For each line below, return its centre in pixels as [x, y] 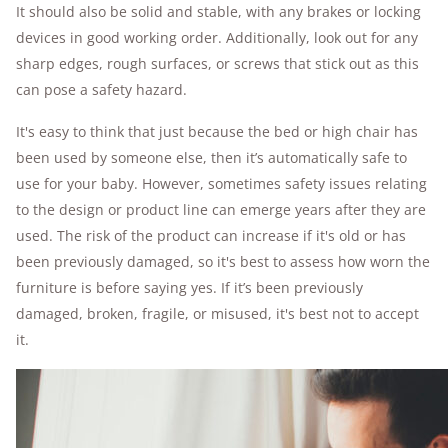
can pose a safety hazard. [103, 89]
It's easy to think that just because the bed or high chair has [217, 131]
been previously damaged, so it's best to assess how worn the [223, 261]
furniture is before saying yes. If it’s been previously [189, 287]
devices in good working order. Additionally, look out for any [217, 37]
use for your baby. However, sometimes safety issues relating [221, 183]
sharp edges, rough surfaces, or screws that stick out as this [217, 63]
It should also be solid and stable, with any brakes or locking [218, 11]
